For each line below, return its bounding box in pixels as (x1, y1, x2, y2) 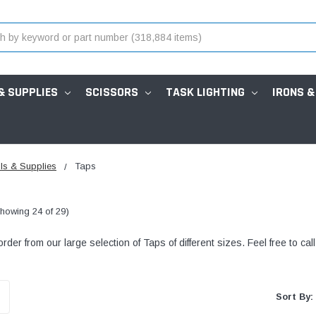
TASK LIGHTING (166, 83, 245, 100)
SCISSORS (85, 83, 138, 100)
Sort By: (276, 291, 314, 303)
